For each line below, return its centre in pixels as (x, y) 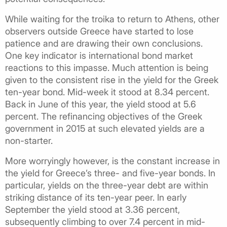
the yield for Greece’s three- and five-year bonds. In (110, 173)
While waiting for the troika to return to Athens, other (112, 19)
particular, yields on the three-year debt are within (107, 185)
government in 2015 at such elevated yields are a (105, 128)
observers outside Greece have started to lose (99, 31)
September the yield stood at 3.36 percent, (92, 209)
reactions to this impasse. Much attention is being (107, 67)
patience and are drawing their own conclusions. (104, 43)
